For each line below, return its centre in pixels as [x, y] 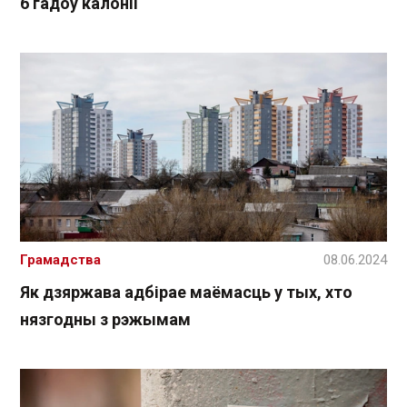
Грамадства [60, 260]
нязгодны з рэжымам [105, 320]
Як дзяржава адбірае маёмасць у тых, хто [186, 293]
